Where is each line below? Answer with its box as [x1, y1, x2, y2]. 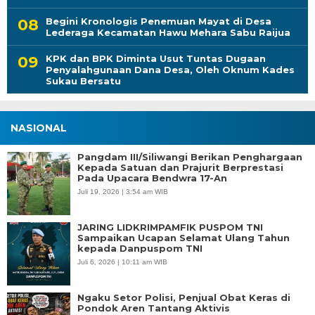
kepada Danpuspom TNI [77, 243, 202, 255]
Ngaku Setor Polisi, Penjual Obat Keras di [77, 292, 290, 304]
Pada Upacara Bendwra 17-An [77, 172, 227, 184]
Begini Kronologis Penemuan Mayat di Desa [46, 15, 271, 27]
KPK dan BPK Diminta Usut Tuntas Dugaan [46, 53, 266, 65]
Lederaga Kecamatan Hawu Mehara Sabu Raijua [46, 27, 290, 39]
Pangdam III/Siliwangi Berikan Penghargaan [77, 151, 302, 163]
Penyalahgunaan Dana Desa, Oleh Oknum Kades [46, 64, 295, 76]
